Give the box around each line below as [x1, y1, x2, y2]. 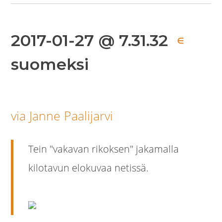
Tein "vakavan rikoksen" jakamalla [28, 142, 179, 156]
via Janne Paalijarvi [11, 107, 113, 124]
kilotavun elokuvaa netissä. [28, 161, 149, 175]
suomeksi [11, 55, 89, 74]
